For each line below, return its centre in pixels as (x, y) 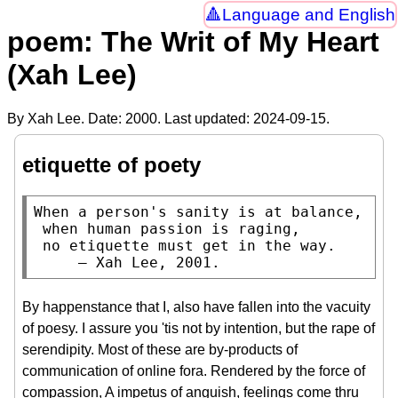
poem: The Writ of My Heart (193, 42)
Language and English (308, 15)
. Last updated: (205, 118)
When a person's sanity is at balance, (198, 211)
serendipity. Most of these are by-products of (160, 349)
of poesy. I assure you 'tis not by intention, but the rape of (199, 328)
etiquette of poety (111, 164)
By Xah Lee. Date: (66, 118)
